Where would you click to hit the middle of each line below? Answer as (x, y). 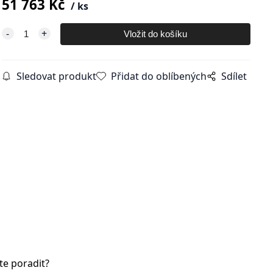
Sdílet (234, 76)
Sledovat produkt (56, 76)
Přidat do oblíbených (158, 76)
